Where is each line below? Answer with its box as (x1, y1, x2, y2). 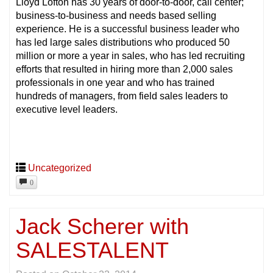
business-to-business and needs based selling (16, 10, 216, 21)
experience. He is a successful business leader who (16, 24, 239, 35)
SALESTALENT (16, 238, 169, 263)
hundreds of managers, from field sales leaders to (16, 91, 228, 102)
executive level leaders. (16, 104, 118, 115)
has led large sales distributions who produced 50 (16, 37, 230, 48)
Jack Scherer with (16, 214, 189, 239)
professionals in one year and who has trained (16, 77, 214, 88)
